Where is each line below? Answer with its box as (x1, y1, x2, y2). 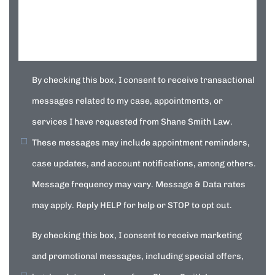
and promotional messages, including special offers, (32, 251, 244, 261)
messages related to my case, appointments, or (32, 96, 223, 106)
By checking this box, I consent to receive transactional (32, 75, 255, 85)
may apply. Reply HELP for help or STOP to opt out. (32, 200, 232, 211)
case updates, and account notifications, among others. (32, 158, 256, 169)
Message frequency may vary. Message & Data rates (32, 179, 246, 190)
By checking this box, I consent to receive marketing (32, 230, 242, 241)
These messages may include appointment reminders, (32, 137, 250, 148)
